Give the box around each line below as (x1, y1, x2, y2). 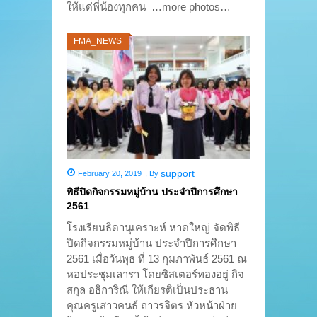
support (160, 168, 195, 180)
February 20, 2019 (77, 169, 142, 178)
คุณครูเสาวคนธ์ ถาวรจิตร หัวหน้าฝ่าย (67, 299, 237, 312)
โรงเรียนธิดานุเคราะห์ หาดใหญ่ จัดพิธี (67, 221, 240, 234)
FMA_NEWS (74, 36, 122, 47)
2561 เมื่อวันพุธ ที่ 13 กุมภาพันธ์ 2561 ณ (67, 253, 247, 265)
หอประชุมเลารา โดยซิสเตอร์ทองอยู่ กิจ (67, 268, 244, 281)
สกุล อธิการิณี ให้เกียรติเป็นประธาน (67, 284, 228, 296)
